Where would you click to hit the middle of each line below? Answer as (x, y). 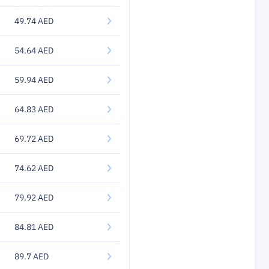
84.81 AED (34, 227)
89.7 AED (32, 256)
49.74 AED (34, 21)
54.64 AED (34, 50)
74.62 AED (34, 168)
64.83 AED (34, 109)
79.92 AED (34, 198)
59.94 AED (34, 80)
